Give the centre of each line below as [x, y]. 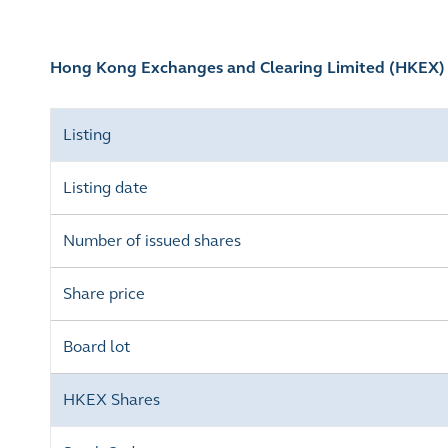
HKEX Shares [111, 399]
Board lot [96, 346]
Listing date [105, 187]
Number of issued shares [152, 240]
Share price [104, 293]
